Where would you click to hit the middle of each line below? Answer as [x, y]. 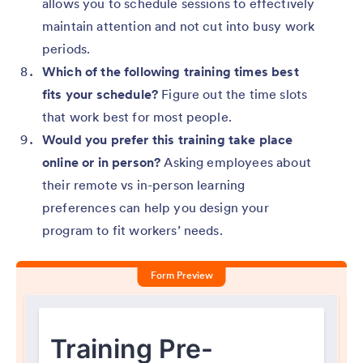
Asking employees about [236, 162]
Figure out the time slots [233, 94]
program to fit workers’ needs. [132, 230]
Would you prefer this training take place [168, 139]
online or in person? [102, 162]
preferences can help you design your [156, 207]
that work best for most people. [137, 116]
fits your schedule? [100, 94]
